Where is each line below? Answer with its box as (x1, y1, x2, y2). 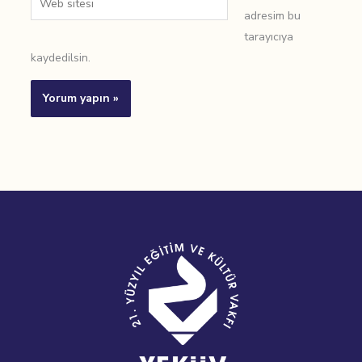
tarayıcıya (243, 29, 293, 45)
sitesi (29, 9, 57, 25)
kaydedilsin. (30, 50, 90, 66)
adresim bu (243, 8, 301, 24)
